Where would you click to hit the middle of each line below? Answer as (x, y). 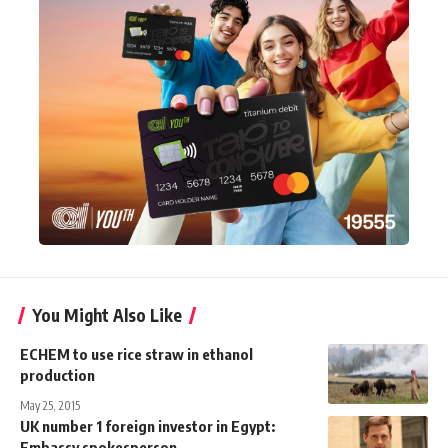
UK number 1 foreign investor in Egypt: (147, 425)
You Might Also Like (107, 314)
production (57, 374)
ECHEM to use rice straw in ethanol (136, 353)
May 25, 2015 (50, 405)
